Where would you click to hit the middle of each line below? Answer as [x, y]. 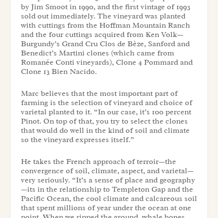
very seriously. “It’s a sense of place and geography [108, 180]
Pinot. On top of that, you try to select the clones [104, 121]
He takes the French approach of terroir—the [98, 161]
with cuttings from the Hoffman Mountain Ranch [105, 26]
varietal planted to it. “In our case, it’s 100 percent [106, 112]
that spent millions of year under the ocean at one [106, 208]
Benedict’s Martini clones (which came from [97, 53]
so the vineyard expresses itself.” [77, 140]
